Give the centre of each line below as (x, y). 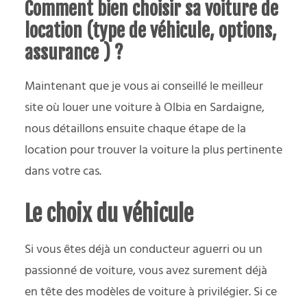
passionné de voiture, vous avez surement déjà (146, 271)
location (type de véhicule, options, (151, 30)
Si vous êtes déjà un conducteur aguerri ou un (144, 249)
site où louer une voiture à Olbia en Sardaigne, (145, 108)
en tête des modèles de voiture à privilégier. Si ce (151, 292)
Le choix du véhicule (109, 213)
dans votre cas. (63, 171)
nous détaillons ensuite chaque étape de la (135, 129)
